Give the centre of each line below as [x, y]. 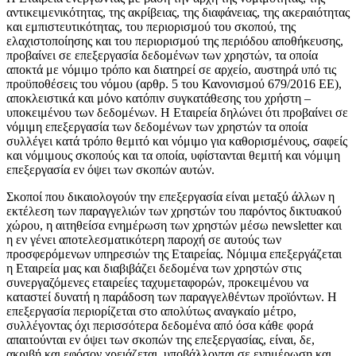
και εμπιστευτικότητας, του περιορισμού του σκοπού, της [151, 27]
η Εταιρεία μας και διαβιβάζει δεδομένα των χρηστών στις [154, 269]
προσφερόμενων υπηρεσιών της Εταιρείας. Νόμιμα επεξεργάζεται [174, 254]
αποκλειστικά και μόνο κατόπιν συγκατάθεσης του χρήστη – [159, 99]
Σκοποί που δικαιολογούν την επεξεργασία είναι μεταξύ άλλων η [170, 197]
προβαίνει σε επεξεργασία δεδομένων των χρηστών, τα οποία [162, 56]
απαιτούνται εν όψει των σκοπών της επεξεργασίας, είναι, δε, [161, 340]
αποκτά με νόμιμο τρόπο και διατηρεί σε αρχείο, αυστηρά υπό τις [171, 70]
